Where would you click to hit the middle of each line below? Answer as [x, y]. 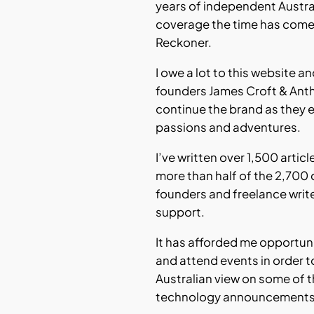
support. [180, 212]
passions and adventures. [228, 128]
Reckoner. [184, 43]
